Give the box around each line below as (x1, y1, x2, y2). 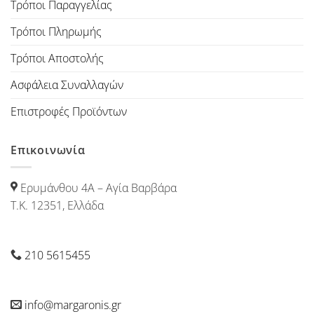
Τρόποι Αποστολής (11, 50, 104, 66)
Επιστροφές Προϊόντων (11, 103, 127, 119)
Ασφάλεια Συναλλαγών (11, 76, 123, 93)
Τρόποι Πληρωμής (11, 23, 102, 39)
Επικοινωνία (11, 142, 86, 158)
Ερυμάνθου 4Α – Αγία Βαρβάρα (18, 180, 177, 196)
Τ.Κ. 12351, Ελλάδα (11, 198, 104, 214)
